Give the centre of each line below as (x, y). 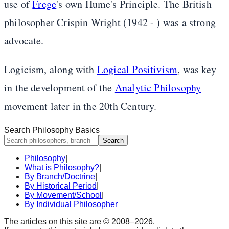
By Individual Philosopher (71, 204)
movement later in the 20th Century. (81, 106)
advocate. (24, 41)
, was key (197, 70)
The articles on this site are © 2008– (69, 222)
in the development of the (60, 88)
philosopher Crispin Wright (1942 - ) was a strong (110, 22)
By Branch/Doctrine (60, 177)
